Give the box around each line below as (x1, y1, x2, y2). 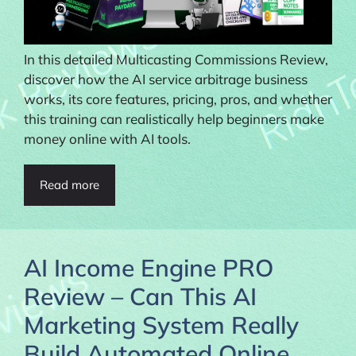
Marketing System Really (24, 310, 299, 341)
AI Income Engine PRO (24, 253, 273, 284)
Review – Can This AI (24, 281, 257, 312)
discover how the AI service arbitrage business (24, 71, 308, 88)
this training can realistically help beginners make (24, 110, 324, 128)
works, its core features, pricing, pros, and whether (24, 91, 332, 108)
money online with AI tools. (24, 130, 191, 148)
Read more (40, 177, 99, 193)
